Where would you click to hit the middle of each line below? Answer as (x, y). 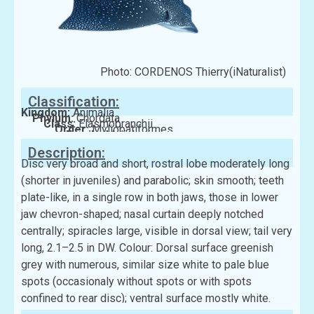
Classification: (74, 101)
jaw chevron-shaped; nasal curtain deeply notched (142, 214)
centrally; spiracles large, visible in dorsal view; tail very (157, 231)
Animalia (94, 112)
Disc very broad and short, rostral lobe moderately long (155, 163)
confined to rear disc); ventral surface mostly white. (146, 298)
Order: (73, 129)
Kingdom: (47, 112)
